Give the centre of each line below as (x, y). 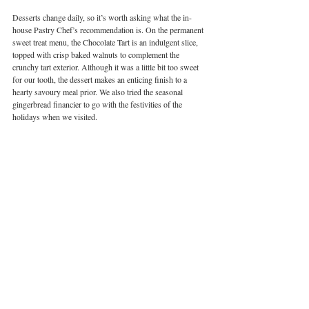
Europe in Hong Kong (90, 294)
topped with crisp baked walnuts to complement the (97, 55)
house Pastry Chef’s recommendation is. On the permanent (109, 30)
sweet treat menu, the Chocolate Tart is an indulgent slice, (106, 42)
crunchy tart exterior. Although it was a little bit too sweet (107, 67)
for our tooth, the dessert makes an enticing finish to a (101, 80)
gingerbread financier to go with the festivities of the (98, 104)
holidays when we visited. (56, 117)
